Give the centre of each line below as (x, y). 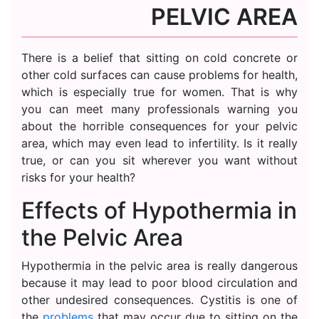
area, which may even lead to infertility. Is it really (159, 143)
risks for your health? (78, 177)
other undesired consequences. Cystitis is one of (159, 300)
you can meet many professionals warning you (159, 109)
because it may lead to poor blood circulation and (159, 283)
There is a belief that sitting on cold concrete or (159, 58)
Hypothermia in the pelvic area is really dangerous (159, 266)
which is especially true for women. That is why (159, 92)
